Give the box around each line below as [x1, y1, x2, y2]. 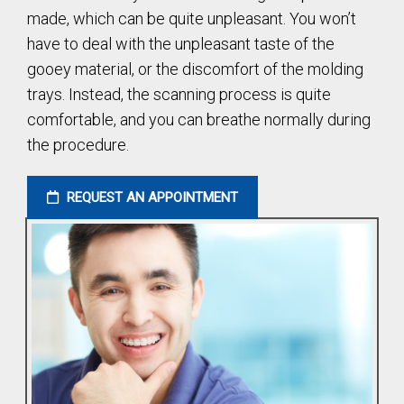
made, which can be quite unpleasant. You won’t [27, 8, 356, 28]
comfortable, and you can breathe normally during [27, 109, 371, 129]
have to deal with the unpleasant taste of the [27, 33, 335, 53]
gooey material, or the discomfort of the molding [27, 59, 363, 78]
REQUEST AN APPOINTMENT [63, 188, 238, 206]
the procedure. [27, 134, 129, 154]
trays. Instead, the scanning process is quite [27, 84, 331, 104]
